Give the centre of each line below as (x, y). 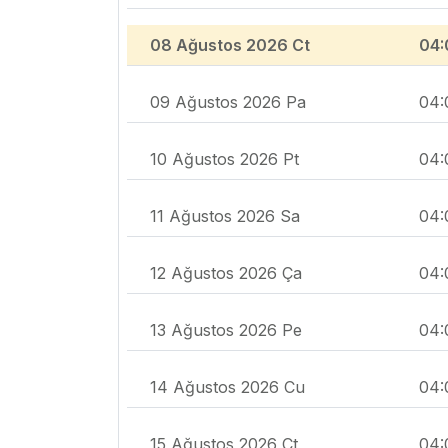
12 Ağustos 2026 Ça (226, 273)
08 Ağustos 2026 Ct (230, 45)
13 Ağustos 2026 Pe (226, 330)
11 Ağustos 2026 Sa (225, 216)
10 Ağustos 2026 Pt (224, 159)
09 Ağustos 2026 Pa (228, 102)
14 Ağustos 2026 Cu (227, 387)
